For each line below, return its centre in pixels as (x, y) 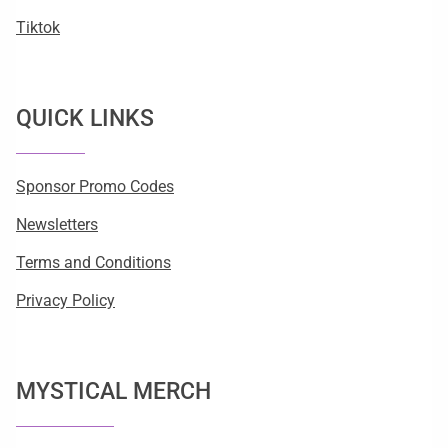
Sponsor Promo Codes (95, 187)
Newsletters (57, 225)
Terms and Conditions (93, 263)
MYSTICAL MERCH (113, 391)
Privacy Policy (65, 301)
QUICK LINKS (85, 118)
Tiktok (38, 28)
